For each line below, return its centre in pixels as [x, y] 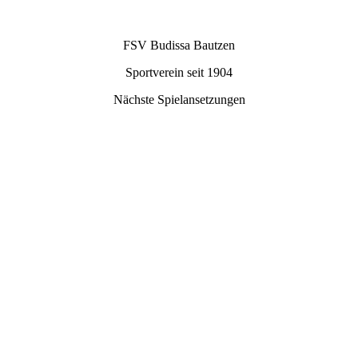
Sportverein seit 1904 [179, 72]
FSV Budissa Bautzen [179, 45]
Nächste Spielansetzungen [179, 99]
